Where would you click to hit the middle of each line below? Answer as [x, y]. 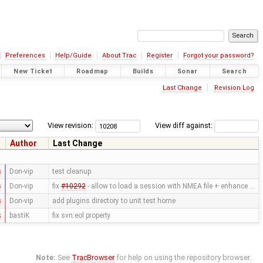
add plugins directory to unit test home [114, 201]
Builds [143, 71]
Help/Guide [74, 55]
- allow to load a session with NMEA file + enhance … [170, 186]
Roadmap [92, 71]
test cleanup [71, 172]
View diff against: [184, 126]
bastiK [19, 216]
